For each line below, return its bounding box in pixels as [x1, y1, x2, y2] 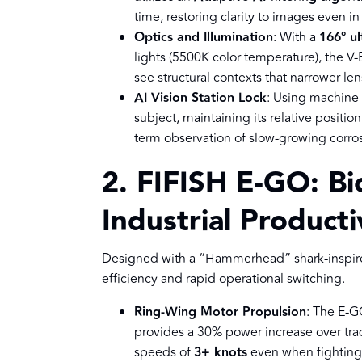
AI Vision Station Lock [134, 88, 267, 109]
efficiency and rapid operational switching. [102, 269, 345, 289]
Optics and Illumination [134, 27, 273, 48]
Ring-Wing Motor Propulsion [134, 302, 306, 323]
